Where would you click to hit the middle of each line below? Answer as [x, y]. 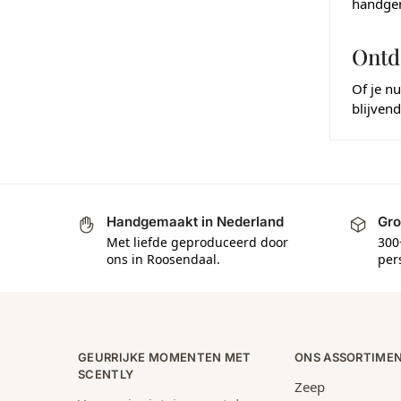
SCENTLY [106, 374]
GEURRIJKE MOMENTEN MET [165, 357]
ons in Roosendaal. [163, 259]
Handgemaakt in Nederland [195, 222]
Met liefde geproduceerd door [197, 242]
